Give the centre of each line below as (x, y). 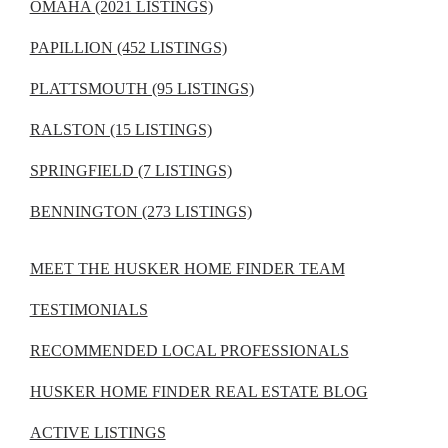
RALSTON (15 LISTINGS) (120, 130)
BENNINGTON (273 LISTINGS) (140, 212)
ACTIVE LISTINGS (97, 433)
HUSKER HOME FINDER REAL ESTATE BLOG (198, 392)
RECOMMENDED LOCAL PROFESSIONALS (189, 351)
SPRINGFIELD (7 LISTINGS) (130, 171)
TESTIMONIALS (88, 310)
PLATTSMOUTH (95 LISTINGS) (141, 89)
